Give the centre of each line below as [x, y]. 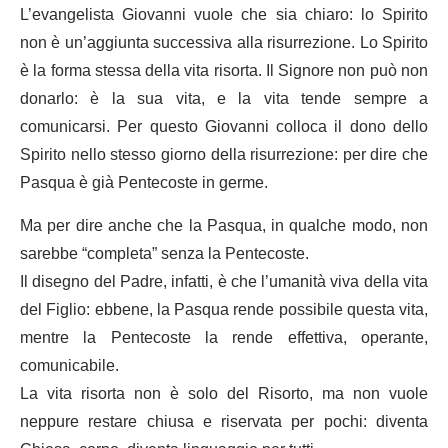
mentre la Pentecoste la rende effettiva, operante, [224, 337]
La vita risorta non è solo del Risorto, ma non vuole [224, 393]
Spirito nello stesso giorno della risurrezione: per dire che [224, 154]
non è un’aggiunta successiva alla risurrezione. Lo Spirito [224, 42]
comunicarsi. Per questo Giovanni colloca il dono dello [224, 126]
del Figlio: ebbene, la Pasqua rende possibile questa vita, [224, 309]
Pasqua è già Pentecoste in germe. [144, 182]
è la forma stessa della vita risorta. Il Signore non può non [224, 70]
